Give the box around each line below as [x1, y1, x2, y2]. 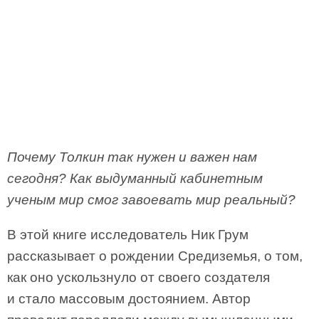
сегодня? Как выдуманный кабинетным [7, 171, 263, 186]
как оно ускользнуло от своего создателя [7, 270, 270, 285]
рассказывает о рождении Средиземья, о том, [7, 249, 303, 263]
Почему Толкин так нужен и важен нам [7, 150, 257, 164]
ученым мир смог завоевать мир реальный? [7, 192, 296, 207]
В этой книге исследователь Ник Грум [7, 227, 249, 242]
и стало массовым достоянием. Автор [7, 291, 251, 306]
